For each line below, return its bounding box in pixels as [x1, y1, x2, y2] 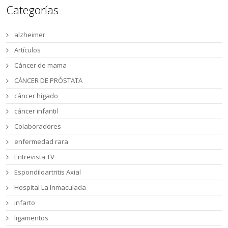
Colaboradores [14, 121, 62, 131]
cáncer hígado [14, 91, 59, 100]
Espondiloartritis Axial [14, 167, 81, 177]
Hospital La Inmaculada [14, 182, 87, 192]
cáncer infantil [14, 106, 59, 116]
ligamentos [14, 213, 49, 222]
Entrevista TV [14, 152, 55, 161]
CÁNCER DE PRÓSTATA [14, 75, 83, 85]
